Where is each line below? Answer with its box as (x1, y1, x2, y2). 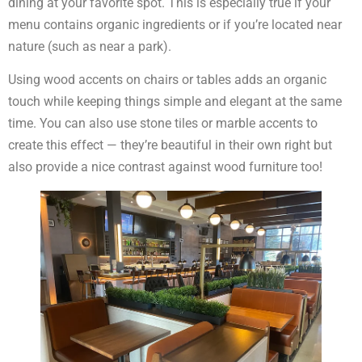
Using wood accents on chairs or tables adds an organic (8, 72, 326, 88)
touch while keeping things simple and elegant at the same (8, 94, 342, 110)
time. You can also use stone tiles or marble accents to (8, 116, 318, 132)
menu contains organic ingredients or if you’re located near (8, 17, 342, 33)
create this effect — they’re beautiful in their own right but (8, 137, 332, 154)
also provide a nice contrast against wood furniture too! (8, 159, 322, 175)
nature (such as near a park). (8, 39, 171, 55)
